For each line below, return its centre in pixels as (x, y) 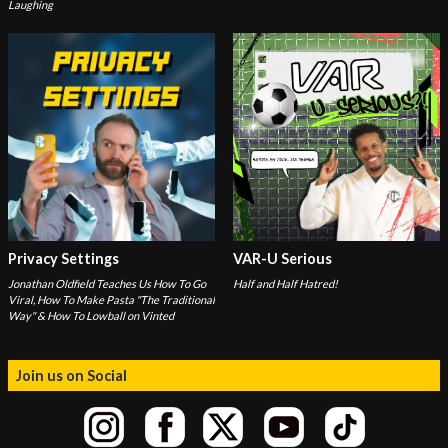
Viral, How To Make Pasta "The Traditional (111, 299)
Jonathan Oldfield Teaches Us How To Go (107, 283)
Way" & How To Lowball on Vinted (91, 315)
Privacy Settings (63, 258)
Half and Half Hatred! (285, 283)
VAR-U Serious (282, 258)
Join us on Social (71, 375)
